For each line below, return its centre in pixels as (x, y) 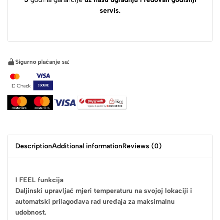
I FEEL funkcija (39, 180)
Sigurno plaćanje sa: (42, 62)
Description (34, 146)
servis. (110, 10)
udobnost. (31, 212)
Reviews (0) (142, 146)
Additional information (87, 146)
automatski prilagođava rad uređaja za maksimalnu (95, 201)
